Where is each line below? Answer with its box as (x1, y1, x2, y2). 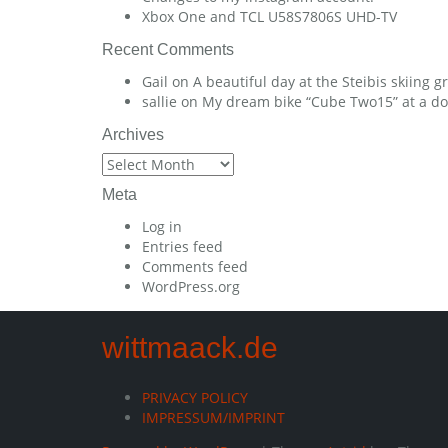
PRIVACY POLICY (142, 388, 248, 408)
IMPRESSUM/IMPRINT (142, 408, 285, 428)
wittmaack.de (102, 331, 278, 365)
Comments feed (142, 257, 248, 277)
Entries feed (142, 237, 223, 257)
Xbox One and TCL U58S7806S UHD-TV (142, 7, 397, 27)
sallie (142, 92, 177, 112)
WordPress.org (142, 277, 240, 297)
